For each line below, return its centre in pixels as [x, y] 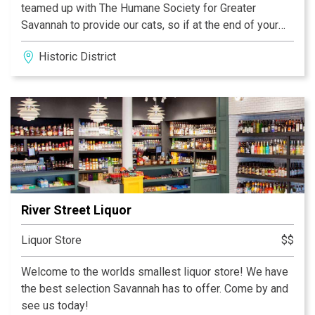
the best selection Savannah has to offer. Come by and [155, 289]
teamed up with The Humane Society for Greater [139, 8]
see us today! [55, 306]
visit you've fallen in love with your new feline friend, [149, 42]
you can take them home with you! [104, 59]
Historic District [77, 57]
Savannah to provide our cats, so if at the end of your [150, 25]
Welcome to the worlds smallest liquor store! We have [155, 272]
